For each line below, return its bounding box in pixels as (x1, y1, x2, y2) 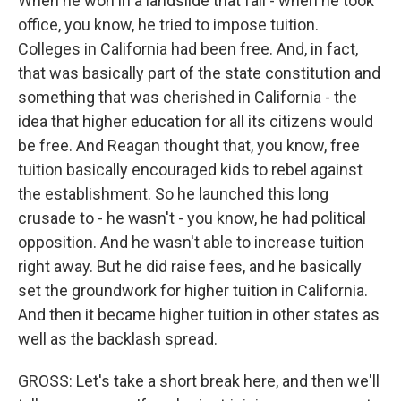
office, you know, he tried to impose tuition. (18, 15, 319, 34)
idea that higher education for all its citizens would (18, 112, 373, 131)
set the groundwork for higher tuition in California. (18, 281, 368, 300)
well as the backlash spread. (18, 329, 218, 348)
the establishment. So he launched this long (18, 184, 328, 203)
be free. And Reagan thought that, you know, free (18, 136, 360, 155)
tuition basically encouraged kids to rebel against (18, 160, 363, 179)
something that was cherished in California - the (18, 88, 357, 107)
